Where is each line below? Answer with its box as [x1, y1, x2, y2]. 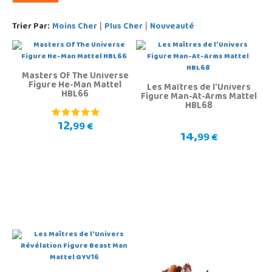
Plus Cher [104, 18, 143, 36]
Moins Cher [52, 18, 97, 36]
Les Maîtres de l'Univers [147, 79, 251, 98]
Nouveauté [150, 18, 194, 36]
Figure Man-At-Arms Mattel [141, 88, 257, 107]
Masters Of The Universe [21, 67, 129, 86]
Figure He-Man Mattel [29, 76, 121, 95]
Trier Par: [12, 18, 50, 36]
